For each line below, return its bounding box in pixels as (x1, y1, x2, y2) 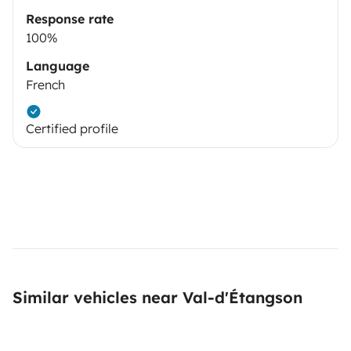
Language (26, 58, 89, 74)
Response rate (26, 11, 114, 27)
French (26, 77, 65, 93)
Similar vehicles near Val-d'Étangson (13, 288, 302, 308)
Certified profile (26, 121, 118, 137)
